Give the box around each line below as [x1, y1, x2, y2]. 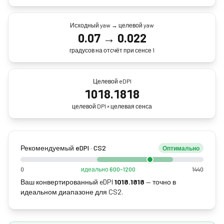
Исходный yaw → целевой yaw [70, 21, 154, 28]
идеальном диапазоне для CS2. [20, 187, 123, 196]
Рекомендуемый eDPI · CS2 [20, 143, 106, 152]
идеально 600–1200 [80, 165, 135, 172]
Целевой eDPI [92, 77, 131, 84]
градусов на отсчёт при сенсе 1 [69, 46, 154, 53]
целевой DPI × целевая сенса [72, 102, 152, 109]
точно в [152, 177, 176, 186]
